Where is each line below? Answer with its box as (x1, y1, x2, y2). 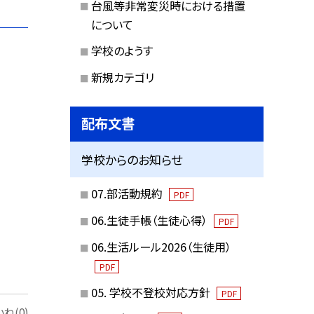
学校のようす (90, 42, 153, 60)
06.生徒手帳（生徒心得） (90, 212, 210, 229)
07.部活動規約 (90, 185, 165, 203)
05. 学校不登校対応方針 (90, 283, 213, 301)
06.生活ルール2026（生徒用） (90, 238, 231, 255)
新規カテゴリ (90, 69, 154, 86)
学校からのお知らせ (81, 150, 183, 168)
